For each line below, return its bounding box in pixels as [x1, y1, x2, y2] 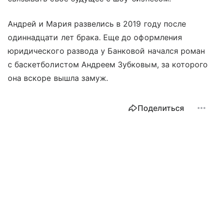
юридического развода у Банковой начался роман [8, 46, 205, 56]
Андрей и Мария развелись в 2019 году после [8, 18, 186, 29]
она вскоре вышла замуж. [8, 73, 111, 83]
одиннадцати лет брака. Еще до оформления [8, 32, 182, 42]
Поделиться [138, 103, 184, 113]
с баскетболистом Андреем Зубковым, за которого [8, 59, 208, 69]
